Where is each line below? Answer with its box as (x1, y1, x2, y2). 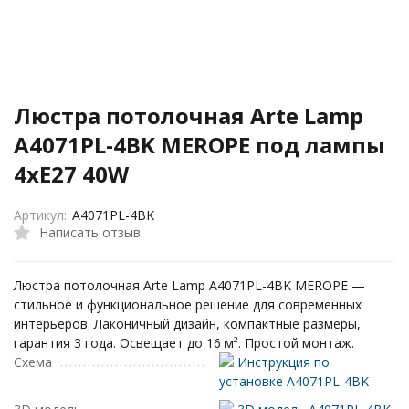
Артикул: (14, 206, 67, 224)
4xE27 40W (14, 159, 129, 189)
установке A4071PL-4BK (219, 372, 369, 390)
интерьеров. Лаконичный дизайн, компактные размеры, (14, 315, 361, 332)
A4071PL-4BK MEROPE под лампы (14, 130, 385, 160)
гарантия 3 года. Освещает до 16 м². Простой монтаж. (14, 334, 354, 351)
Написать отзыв (39, 223, 141, 241)
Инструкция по (234, 353, 330, 371)
